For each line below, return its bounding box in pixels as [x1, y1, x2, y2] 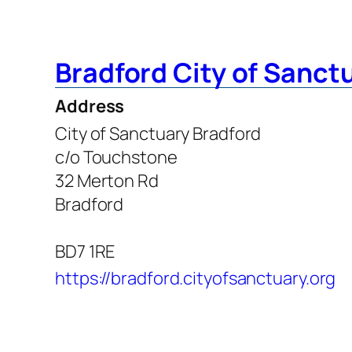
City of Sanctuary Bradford [55, 121, 262, 145]
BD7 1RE [55, 239, 115, 263]
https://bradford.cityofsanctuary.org [55, 266, 336, 290]
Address [55, 93, 125, 118]
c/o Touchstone [55, 145, 178, 169]
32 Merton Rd [55, 168, 159, 192]
